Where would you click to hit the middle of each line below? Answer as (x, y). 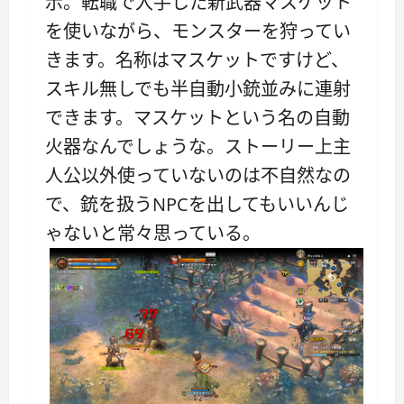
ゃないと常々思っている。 (153, 233)
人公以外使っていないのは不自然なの (198, 175)
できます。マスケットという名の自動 (197, 117)
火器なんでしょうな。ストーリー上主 (198, 146)
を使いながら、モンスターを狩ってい (198, 31)
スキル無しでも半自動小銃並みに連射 (198, 88)
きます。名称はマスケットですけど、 (197, 60)
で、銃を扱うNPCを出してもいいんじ (197, 204)
